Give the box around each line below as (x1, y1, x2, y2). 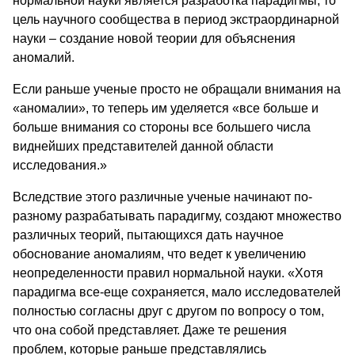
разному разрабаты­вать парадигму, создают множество (13, 208, 342, 223)
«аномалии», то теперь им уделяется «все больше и (13, 101, 319, 115)
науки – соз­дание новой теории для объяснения (13, 31, 296, 45)
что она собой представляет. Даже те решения (13, 323, 287, 337)
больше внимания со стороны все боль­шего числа (13, 120, 311, 134)
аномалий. (13, 50, 74, 64)
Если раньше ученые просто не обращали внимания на (13, 82, 341, 96)
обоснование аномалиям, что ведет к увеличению (13, 246, 306, 261)
